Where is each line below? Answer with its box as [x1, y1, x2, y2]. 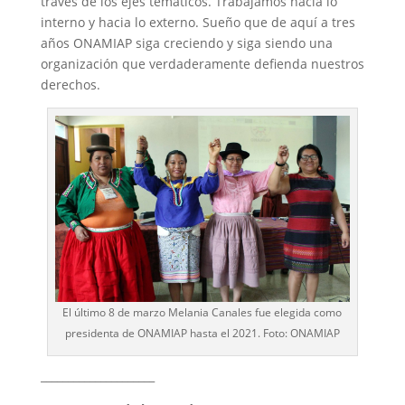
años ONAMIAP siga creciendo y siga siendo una [40, 34, 333, 52]
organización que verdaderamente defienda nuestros [40, 55, 364, 73]
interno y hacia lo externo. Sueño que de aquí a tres [40, 14, 355, 32]
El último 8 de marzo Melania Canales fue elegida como [62, 305, 343, 321]
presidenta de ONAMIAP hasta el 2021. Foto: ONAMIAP [64, 325, 340, 342]
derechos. [40, 76, 100, 94]
